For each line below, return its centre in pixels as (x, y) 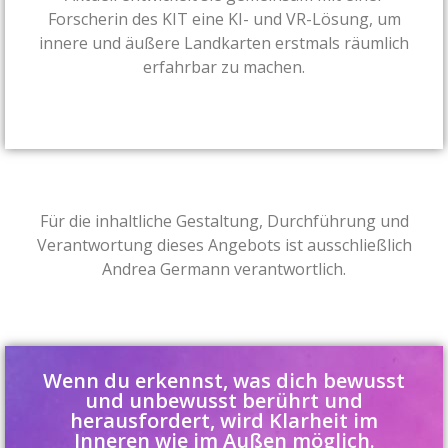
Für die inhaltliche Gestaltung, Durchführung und (224, 220)
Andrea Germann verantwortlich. (224, 268)
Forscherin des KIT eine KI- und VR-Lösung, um (224, 18)
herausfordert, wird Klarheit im (224, 420)
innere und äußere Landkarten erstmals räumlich (224, 42)
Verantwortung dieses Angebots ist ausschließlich (224, 244)
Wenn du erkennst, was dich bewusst (224, 380)
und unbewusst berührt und (224, 400)
